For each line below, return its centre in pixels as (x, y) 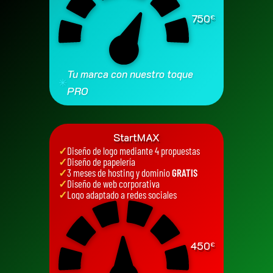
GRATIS (185, 172)
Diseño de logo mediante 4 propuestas (134, 150)
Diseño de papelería (101, 161)
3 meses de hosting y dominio (120, 172)
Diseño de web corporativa (114, 183)
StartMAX (136, 137)
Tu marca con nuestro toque (130, 74)
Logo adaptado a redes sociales (122, 194)
